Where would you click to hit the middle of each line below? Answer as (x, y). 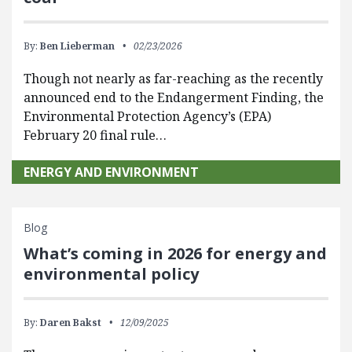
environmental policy (111, 274)
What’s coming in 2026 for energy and (175, 253)
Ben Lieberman (77, 46)
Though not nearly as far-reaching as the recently (173, 79)
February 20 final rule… (95, 135)
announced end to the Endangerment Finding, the (174, 97)
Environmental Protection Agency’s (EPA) (147, 116)
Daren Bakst (71, 323)
